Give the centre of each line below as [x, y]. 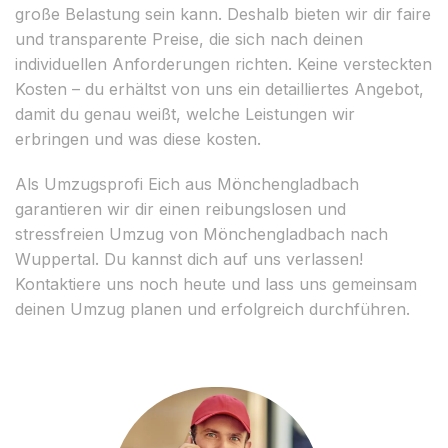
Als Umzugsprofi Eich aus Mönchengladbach [187, 183]
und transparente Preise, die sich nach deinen [189, 38]
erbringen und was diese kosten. [138, 138]
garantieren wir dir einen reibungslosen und [180, 208]
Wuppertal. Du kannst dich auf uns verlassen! [189, 258]
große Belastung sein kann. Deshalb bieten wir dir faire [223, 13]
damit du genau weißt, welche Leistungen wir [185, 113]
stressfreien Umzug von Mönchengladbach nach [201, 233]
